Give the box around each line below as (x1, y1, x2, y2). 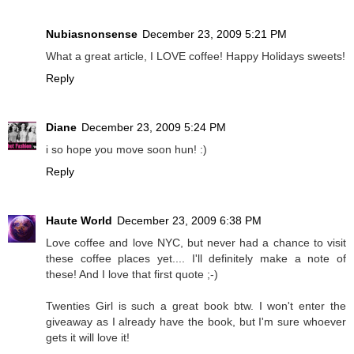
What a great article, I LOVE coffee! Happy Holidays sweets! (46, 49, 345, 62)
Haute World (46, 213, 112, 227)
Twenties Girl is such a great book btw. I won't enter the (46, 299, 346, 312)
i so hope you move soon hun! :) (46, 142, 207, 156)
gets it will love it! (46, 330, 130, 344)
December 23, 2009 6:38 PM (117, 213, 262, 227)
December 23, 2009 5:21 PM (142, 27, 287, 40)
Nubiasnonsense (46, 27, 137, 40)
